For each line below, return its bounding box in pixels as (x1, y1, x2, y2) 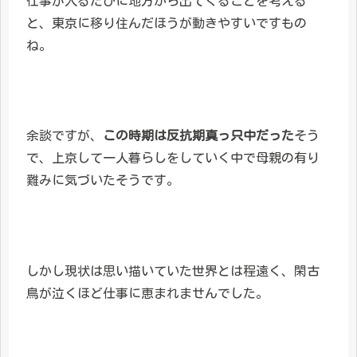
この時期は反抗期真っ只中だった (103, 129, 294, 143)
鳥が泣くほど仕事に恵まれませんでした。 (26, 286, 269, 300)
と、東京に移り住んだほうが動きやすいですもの (26, 16, 307, 29)
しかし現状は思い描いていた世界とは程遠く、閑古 (26, 264, 320, 277)
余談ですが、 (26, 129, 103, 143)
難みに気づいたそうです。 (26, 174, 179, 187)
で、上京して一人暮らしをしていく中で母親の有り (26, 151, 320, 165)
